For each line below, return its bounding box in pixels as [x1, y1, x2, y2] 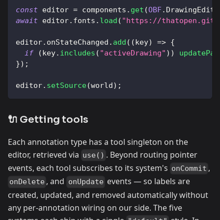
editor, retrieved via [8, 149, 81, 160]
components [78, 5, 126, 14]
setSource [47, 81, 86, 90]
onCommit [171, 164, 207, 173]
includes [60, 48, 95, 57]
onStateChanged [47, 37, 109, 47]
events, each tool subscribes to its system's [8, 163, 170, 174]
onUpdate [68, 177, 104, 187]
